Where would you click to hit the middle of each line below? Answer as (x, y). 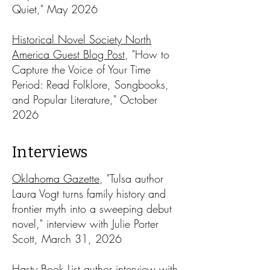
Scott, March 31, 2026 (67, 239)
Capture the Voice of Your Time (81, 69)
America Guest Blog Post (68, 54)
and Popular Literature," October (85, 99)
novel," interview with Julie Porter (85, 224)
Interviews (50, 152)
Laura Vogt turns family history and (89, 193)
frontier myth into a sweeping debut (92, 209)
